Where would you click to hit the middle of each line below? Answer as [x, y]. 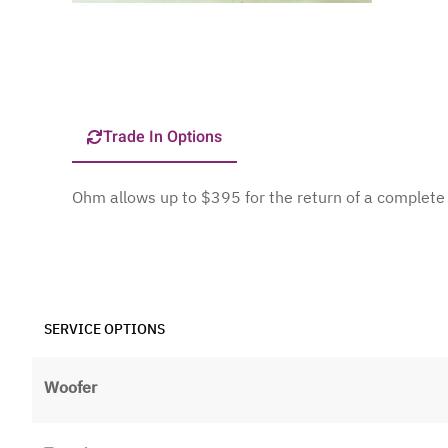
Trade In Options [162, 137]
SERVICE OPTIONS [104, 329]
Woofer [70, 387]
